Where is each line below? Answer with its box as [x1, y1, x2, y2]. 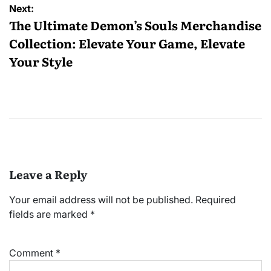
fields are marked [9, 207, 90, 220]
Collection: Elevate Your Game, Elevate [9, 33, 245, 52]
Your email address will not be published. [9, 193, 193, 206]
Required [195, 193, 236, 206]
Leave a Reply [9, 165, 87, 183]
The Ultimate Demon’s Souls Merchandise [9, 15, 261, 34]
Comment [9, 246, 56, 259]
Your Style [9, 51, 73, 70]
